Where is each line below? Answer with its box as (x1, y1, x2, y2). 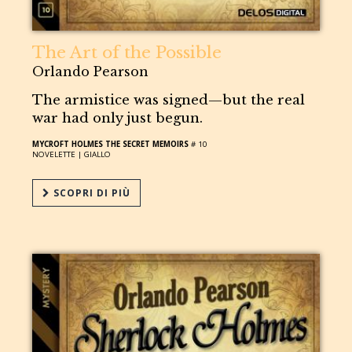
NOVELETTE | (32, 148, 85, 159)
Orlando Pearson (32, 63, 149, 79)
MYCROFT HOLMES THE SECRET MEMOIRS (32, 138, 189, 149)
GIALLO (84, 148, 112, 159)
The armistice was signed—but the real (32, 91, 306, 108)
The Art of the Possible (32, 42, 222, 63)
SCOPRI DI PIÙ (50, 185, 131, 200)
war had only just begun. (32, 109, 203, 126)
